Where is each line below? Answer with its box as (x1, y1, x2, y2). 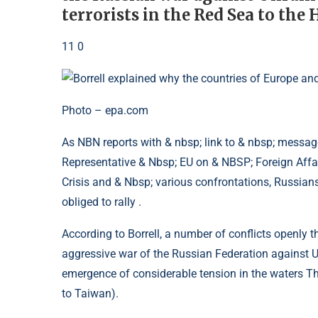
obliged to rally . (62, 195, 141, 209)
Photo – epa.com (62, 104, 148, 118)
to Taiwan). (62, 287, 119, 301)
